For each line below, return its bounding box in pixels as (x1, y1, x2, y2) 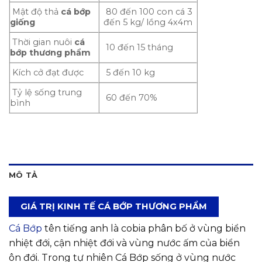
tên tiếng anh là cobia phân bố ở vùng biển (42, 223, 246, 235)
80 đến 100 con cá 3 (104, 6, 193, 18)
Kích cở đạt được (10, 67, 84, 78)
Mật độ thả (10, 6, 58, 18)
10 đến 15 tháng (104, 42, 174, 53)
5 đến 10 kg (104, 67, 156, 78)
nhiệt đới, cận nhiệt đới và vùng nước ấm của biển (9, 237, 240, 249)
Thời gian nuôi (10, 37, 74, 48)
